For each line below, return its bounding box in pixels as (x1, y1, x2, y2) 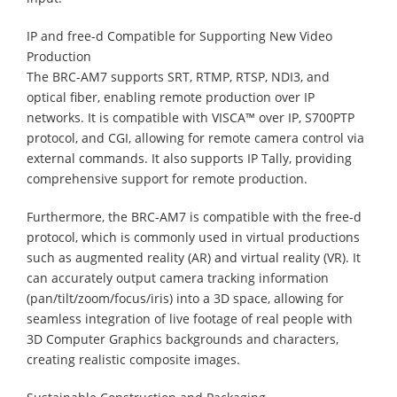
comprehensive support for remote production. (27, 169, 307, 187)
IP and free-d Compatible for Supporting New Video (27, 27, 332, 44)
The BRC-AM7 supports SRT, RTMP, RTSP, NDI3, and (27, 67, 330, 85)
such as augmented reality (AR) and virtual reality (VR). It (27, 248, 361, 266)
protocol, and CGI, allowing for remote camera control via (27, 128, 364, 146)
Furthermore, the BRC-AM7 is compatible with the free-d (27, 207, 362, 225)
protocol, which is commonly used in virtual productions (27, 228, 360, 245)
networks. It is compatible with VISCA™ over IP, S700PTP (27, 108, 354, 126)
